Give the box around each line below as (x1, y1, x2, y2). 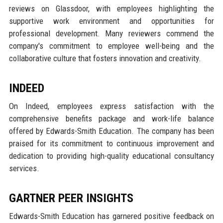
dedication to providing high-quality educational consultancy (8, 150, 215, 161)
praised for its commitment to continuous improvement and (8, 138, 215, 148)
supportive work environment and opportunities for (8, 15, 215, 26)
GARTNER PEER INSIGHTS (8, 191, 133, 205)
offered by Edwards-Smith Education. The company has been (8, 125, 215, 136)
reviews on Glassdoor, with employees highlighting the (8, 3, 215, 13)
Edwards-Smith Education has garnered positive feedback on (8, 211, 215, 221)
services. (8, 163, 39, 173)
